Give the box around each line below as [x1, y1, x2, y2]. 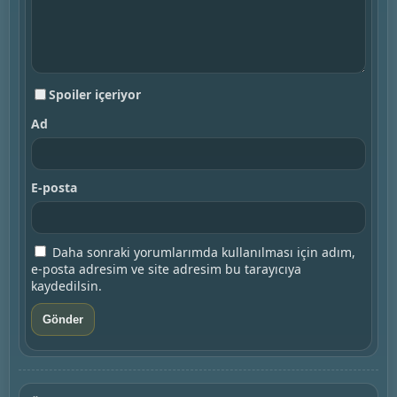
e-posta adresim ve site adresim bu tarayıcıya [31, 260, 301, 277]
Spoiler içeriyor [49, 85, 141, 103]
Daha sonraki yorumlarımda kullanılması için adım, [52, 243, 355, 261]
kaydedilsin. [31, 276, 102, 294]
